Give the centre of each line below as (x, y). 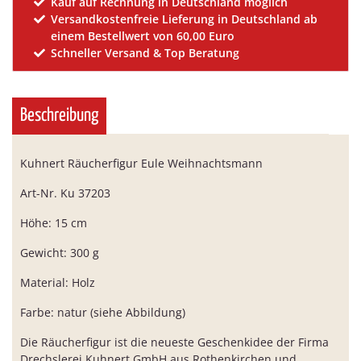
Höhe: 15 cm (54, 223)
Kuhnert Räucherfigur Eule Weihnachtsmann (141, 163)
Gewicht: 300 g (60, 253)
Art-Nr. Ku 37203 (65, 193)
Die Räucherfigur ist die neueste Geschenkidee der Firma (174, 342)
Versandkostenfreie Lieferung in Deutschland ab (185, 19)
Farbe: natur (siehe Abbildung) (103, 312)
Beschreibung (59, 116)
